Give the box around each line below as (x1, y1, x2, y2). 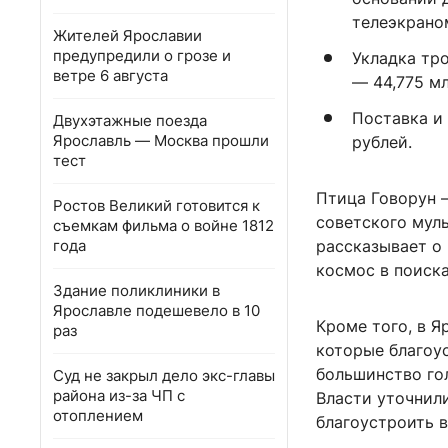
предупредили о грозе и (53, 46, 231, 65)
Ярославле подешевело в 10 (53, 301, 260, 320)
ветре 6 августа (53, 66, 168, 85)
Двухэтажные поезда (53, 111, 207, 130)
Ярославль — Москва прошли (53, 131, 269, 150)
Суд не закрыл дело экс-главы (53, 366, 275, 385)
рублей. (352, 132, 412, 153)
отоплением (53, 406, 143, 425)
